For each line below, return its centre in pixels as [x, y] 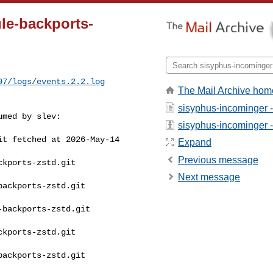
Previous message [218, 160]
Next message [209, 177]
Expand [195, 143]
